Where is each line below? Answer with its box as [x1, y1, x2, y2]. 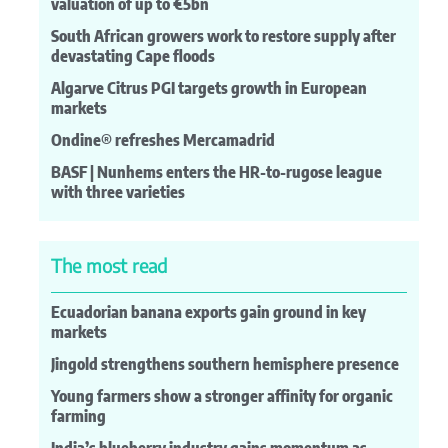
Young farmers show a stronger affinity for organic [51, 386, 393, 407]
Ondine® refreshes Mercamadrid [51, 129, 275, 150]
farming [51, 406, 106, 427]
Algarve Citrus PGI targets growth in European [51, 77, 367, 98]
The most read [51, 253, 167, 277]
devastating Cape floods [51, 45, 215, 66]
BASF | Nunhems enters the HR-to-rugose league [51, 161, 382, 182]
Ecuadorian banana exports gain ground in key [51, 302, 366, 323]
